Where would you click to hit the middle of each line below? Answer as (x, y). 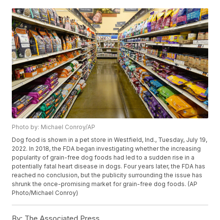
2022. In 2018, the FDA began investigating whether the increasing (107, 149)
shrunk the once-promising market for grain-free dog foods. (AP (105, 184)
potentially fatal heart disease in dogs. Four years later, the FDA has (109, 166)
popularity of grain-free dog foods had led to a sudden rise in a (103, 158)
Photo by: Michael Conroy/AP (54, 127)
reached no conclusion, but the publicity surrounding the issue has (107, 175)
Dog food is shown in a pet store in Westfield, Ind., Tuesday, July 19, (110, 140)
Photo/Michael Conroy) (45, 193)
